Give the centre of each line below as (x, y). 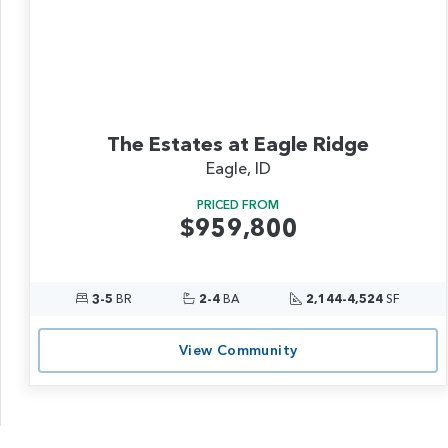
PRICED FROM (238, 204)
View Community (238, 350)
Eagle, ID (238, 167)
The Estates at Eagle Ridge (238, 143)
